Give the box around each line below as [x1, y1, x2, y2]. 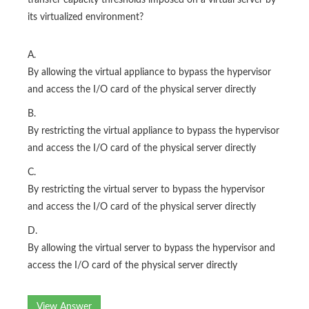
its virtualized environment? [28, 12, 143, 23]
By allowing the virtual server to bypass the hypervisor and [28, 243, 275, 254]
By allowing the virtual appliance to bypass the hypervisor [28, 68, 271, 78]
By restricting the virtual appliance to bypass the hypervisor [28, 126, 279, 137]
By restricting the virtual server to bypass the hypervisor [28, 185, 265, 195]
